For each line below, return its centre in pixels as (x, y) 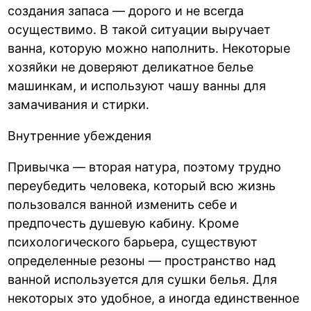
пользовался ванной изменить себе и (123, 204)
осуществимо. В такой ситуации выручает (140, 29)
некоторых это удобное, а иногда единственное (154, 298)
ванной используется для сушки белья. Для (143, 279)
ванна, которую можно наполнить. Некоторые (149, 48)
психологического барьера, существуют (133, 242)
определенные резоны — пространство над (142, 260)
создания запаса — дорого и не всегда (126, 10)
